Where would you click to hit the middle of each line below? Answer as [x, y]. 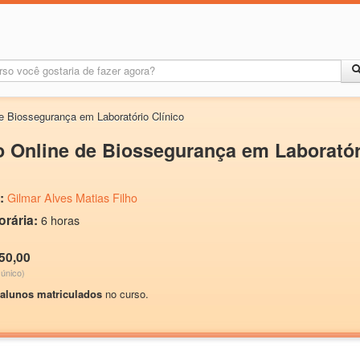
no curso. [125, 294]
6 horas [60, 220]
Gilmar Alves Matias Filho [72, 198]
